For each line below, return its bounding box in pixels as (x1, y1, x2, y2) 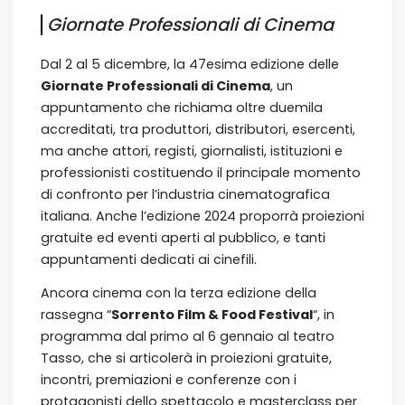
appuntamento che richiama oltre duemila (41, 98, 323, 117)
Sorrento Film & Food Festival (111, 305, 313, 324)
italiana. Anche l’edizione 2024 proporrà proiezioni (41, 206, 364, 225)
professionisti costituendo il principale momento (41, 163, 361, 182)
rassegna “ (41, 305, 111, 324)
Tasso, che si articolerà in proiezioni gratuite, (41, 348, 332, 367)
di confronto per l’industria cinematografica (41, 184, 330, 203)
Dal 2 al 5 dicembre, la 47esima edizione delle (41, 54, 339, 73)
